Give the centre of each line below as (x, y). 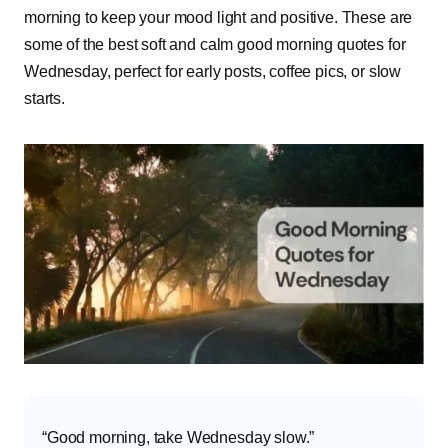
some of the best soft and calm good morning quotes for (215, 44)
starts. (44, 98)
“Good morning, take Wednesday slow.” (178, 437)
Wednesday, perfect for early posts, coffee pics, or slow (213, 71)
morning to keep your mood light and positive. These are (218, 17)
